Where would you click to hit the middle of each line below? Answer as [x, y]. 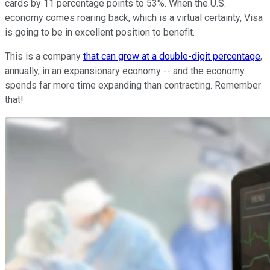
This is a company [44, 57]
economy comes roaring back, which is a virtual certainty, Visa [134, 18]
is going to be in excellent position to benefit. [100, 33]
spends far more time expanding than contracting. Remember [133, 86]
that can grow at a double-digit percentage [172, 57]
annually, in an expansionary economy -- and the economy [125, 71]
